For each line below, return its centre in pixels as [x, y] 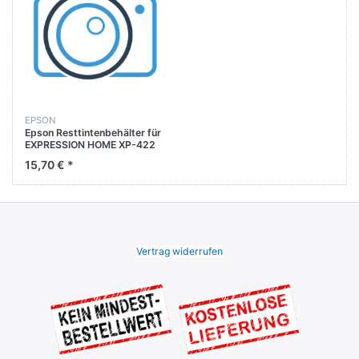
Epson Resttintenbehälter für [93, 132]
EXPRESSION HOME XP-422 [90, 144]
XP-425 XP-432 [63, 156]
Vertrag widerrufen [179, 251]
